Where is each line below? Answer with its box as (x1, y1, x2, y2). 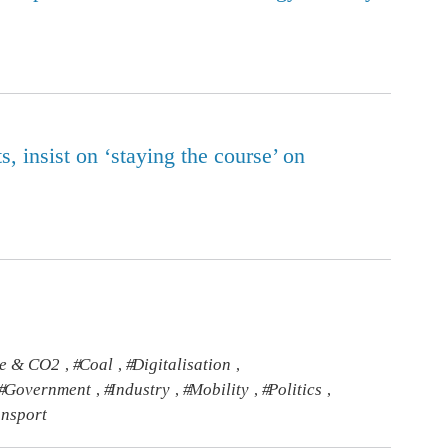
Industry (110, 380, 170, 399)
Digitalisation (132, 355, 231, 374)
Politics (268, 380, 322, 399)
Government (4, 380, 91, 399)
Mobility (189, 380, 249, 399)
